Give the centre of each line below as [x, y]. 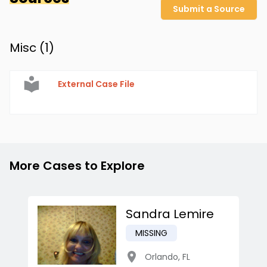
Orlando [162, 257]
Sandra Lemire [170, 214]
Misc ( [27, 48]
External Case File [96, 84]
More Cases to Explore [77, 166]
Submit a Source [209, 9]
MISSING [151, 233]
